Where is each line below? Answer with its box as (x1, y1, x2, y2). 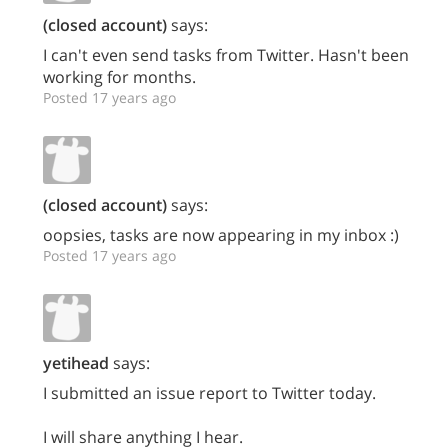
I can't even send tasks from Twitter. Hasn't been (43, 44, 409, 66)
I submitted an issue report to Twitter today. (43, 382, 376, 404)
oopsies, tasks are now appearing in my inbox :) (43, 224, 399, 246)
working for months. (43, 66, 196, 88)
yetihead (43, 352, 109, 374)
